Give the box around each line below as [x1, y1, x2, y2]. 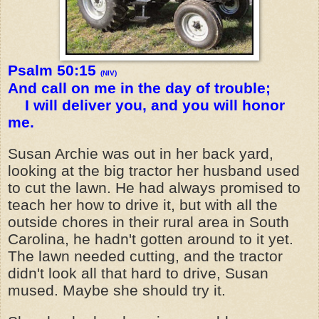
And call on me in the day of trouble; [8, 79, 271, 97]
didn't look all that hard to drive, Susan [8, 264, 268, 282]
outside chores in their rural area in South [8, 213, 289, 231]
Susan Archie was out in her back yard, [8, 145, 273, 162]
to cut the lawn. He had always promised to [8, 179, 300, 197]
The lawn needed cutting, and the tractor [8, 247, 283, 265]
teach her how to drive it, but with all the [8, 196, 278, 214]
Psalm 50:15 [8, 61, 100, 79]
